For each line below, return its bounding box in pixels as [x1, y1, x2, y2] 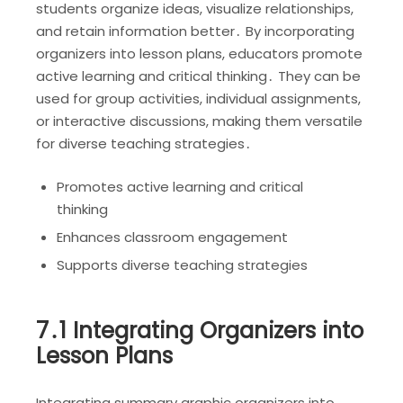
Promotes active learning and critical [56, 176, 303, 196]
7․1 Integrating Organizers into [36, 314, 363, 346]
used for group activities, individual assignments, [36, 88, 361, 108]
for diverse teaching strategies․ [36, 133, 252, 153]
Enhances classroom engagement [56, 227, 288, 246]
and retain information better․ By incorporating [36, 21, 354, 40]
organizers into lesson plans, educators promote [36, 43, 363, 63]
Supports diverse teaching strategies [56, 255, 308, 274]
